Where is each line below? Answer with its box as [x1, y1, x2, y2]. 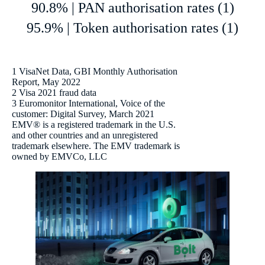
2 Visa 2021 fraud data [12, 87, 96, 98]
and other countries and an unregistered [12, 130, 158, 140]
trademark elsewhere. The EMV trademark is [12, 140, 180, 151]
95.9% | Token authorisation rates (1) [27, 20, 238, 35]
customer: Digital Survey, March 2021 [12, 108, 154, 119]
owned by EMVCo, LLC [12, 151, 107, 161]
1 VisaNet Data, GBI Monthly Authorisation [12, 66, 177, 76]
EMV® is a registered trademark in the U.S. [12, 119, 176, 130]
